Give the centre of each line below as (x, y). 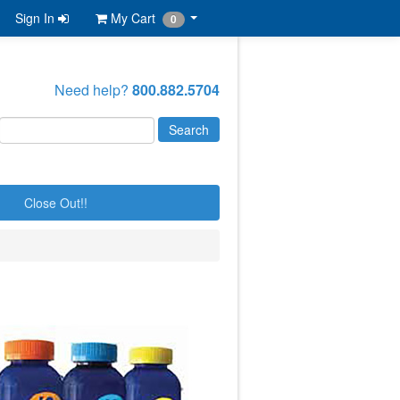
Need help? (93, 90)
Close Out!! (56, 203)
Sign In (37, 18)
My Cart (135, 18)
